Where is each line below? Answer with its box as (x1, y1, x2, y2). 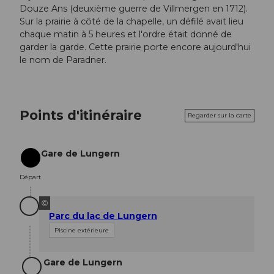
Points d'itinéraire (20, 107, 142, 124)
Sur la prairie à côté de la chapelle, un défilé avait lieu (20, 16, 243, 28)
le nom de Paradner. (20, 54, 106, 66)
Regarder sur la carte (188, 111, 251, 119)
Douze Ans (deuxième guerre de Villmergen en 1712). (20, 3, 248, 15)
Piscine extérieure (54, 226, 109, 235)
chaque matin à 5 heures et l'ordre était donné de (20, 29, 232, 40)
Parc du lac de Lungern (49, 210, 157, 222)
